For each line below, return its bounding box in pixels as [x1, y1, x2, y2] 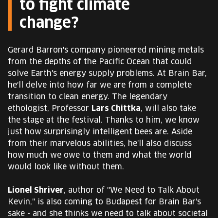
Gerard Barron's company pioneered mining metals [8, 46, 204, 54]
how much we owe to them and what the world [8, 151, 191, 159]
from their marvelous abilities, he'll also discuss [8, 140, 192, 147]
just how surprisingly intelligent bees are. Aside [8, 128, 192, 136]
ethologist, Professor [8, 105, 91, 112]
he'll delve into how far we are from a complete [8, 81, 192, 89]
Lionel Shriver [8, 186, 64, 194]
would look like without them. [8, 163, 124, 171]
